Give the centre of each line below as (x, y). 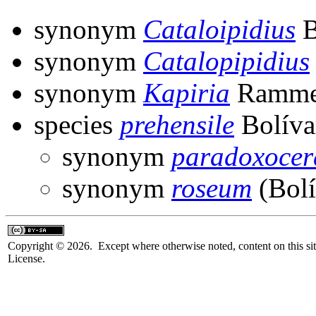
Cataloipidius (219, 29)
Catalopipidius (226, 61)
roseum (212, 188)
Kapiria (187, 92)
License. (26, 258)
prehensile (177, 124)
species (77, 124)
